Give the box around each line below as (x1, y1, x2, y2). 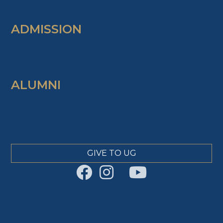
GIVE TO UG (87, 148, 136, 158)
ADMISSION (11, 22, 82, 37)
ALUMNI (11, 78, 61, 93)
